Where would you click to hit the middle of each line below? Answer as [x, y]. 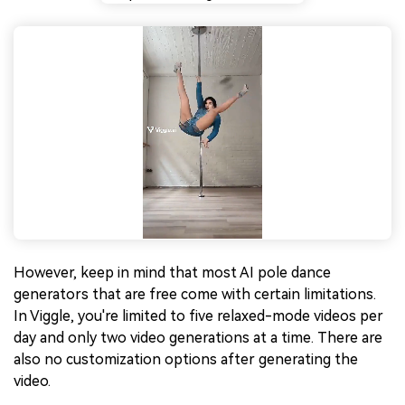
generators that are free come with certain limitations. [195, 295]
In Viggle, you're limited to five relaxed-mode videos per [198, 316]
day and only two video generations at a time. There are [198, 338]
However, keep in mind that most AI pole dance [172, 273]
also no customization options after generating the [186, 360]
